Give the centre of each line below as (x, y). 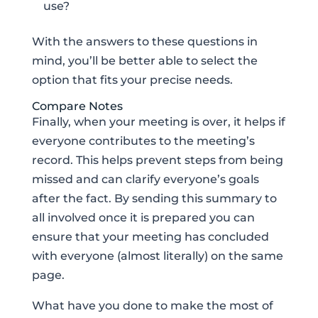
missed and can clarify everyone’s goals (145, 180)
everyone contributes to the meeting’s (143, 141)
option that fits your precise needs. (132, 80)
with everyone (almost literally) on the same (157, 256)
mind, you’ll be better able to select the (144, 61)
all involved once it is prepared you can (143, 218)
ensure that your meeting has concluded (150, 237)
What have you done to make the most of (152, 306)
